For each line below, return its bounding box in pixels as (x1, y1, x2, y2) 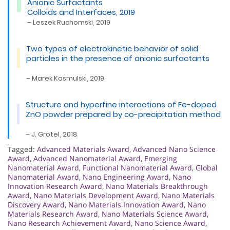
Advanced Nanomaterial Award (33, 153, 141, 163)
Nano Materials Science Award (102, 208, 207, 219)
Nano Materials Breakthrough (106, 181, 208, 191)
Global (196, 162, 218, 172)
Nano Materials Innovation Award (68, 199, 184, 209)
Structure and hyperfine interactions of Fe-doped (26, 99, 217, 110)
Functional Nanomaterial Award (83, 162, 192, 172)
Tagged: (8, 144, 37, 154)
